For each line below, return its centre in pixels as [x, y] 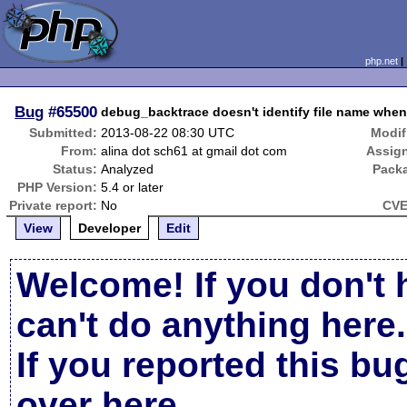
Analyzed [128, 169]
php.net [381, 61]
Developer [110, 228]
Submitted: [64, 133]
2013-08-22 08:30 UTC [168, 133]
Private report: [54, 205]
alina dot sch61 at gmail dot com [194, 151]
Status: [75, 169]
